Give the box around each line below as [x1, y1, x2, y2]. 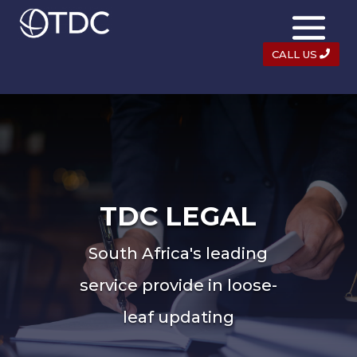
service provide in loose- [79, 276, 277, 295]
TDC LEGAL [100, 200, 257, 232]
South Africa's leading [88, 244, 269, 263]
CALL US [271, 48, 317, 61]
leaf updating [122, 308, 234, 327]
